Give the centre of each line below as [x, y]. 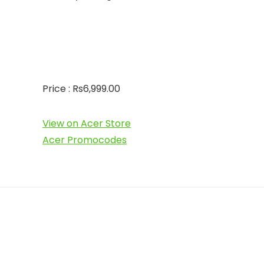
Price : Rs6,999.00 [81, 89]
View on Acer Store [87, 124]
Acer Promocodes [85, 140]
